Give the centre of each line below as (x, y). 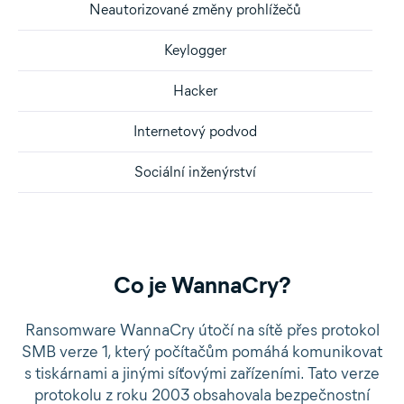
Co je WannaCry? (202, 285)
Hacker (195, 91)
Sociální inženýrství (195, 172)
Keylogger (195, 50)
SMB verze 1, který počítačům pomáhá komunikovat (202, 352)
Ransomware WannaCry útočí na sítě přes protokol (202, 330)
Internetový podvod (195, 131)
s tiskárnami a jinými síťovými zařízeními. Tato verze (202, 373)
